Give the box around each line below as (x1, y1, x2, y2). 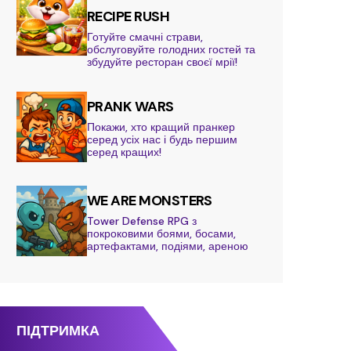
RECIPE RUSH (87, 7, 170, 26)
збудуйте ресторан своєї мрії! (87, 55, 237, 69)
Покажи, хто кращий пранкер (87, 119, 235, 134)
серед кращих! (87, 144, 161, 159)
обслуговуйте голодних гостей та (87, 42, 255, 56)
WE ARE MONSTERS (87, 190, 212, 210)
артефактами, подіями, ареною (87, 238, 248, 253)
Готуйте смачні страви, (87, 30, 203, 44)
